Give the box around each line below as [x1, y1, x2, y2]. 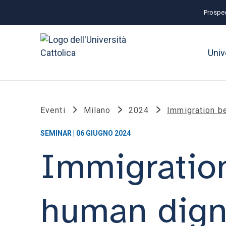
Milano [83, 105, 111, 115]
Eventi [40, 105, 66, 115]
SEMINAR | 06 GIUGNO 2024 [40, 129, 131, 137]
